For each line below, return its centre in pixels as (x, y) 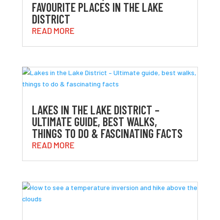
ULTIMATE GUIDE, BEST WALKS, (94, 122)
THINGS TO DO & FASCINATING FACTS (107, 134)
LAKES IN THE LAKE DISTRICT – (96, 110)
